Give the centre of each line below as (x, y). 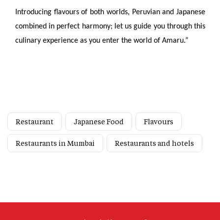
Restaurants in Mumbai (55, 143)
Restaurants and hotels (154, 143)
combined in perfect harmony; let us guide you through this (110, 27)
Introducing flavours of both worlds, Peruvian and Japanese (110, 12)
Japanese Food (99, 122)
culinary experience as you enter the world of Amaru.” (102, 41)
